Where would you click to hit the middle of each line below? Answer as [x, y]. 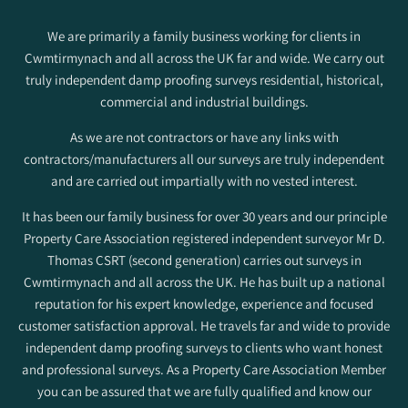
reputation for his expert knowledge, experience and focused [204, 303]
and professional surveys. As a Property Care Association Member [204, 369]
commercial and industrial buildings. [204, 101]
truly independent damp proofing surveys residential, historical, [204, 79]
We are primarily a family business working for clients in [204, 36]
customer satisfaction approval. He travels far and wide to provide [204, 325]
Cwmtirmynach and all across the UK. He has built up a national [204, 281]
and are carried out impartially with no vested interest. [204, 180]
